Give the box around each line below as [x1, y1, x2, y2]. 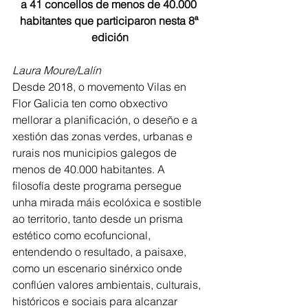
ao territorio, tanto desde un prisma [12, 212, 186, 225]
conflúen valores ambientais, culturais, [12, 278, 203, 291]
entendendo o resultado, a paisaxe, [12, 245, 189, 258]
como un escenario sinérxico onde [12, 261, 185, 275]
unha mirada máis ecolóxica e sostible [12, 195, 204, 209]
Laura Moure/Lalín [12, 63, 101, 77]
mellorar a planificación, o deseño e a [12, 113, 200, 126]
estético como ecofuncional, [12, 228, 153, 242]
